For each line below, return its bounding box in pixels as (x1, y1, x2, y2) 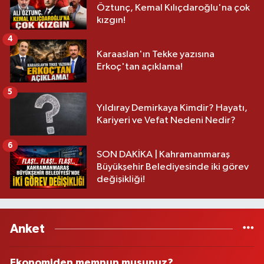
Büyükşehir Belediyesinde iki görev (97, 162, 249, 173)
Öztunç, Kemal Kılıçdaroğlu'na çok (97, 2, 250, 13)
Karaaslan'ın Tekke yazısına (97, 49, 214, 60)
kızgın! (97, 15, 126, 25)
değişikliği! (97, 174, 145, 185)
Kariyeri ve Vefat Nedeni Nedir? (97, 115, 236, 126)
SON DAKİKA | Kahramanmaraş (97, 150, 230, 160)
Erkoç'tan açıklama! (97, 62, 183, 72)
